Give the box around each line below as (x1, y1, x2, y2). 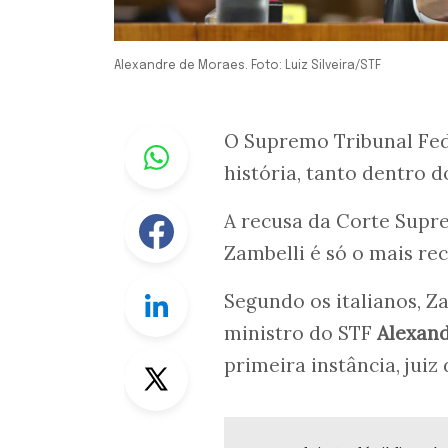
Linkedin (188, 274, 252, 296)
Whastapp (188, 126, 265, 148)
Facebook (188, 200, 261, 222)
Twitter (188, 348, 242, 370)
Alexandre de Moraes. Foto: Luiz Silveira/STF (114, 60, 381, 72)
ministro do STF (224, 321, 377, 345)
